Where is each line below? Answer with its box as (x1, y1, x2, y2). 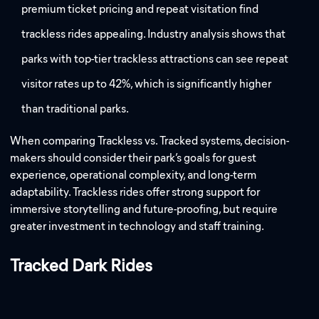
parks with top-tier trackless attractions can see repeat (21, 52, 289, 66)
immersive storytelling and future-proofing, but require (10, 202, 278, 216)
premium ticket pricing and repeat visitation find (21, 2, 259, 16)
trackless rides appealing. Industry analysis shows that (21, 27, 286, 41)
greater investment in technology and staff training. (10, 219, 265, 234)
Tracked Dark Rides (10, 254, 153, 276)
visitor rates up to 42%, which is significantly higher (21, 77, 272, 91)
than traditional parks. (21, 102, 130, 116)
